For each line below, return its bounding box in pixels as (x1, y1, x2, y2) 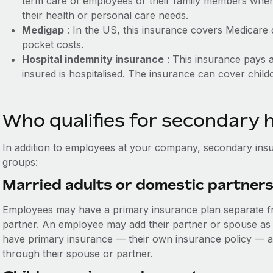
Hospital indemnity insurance (21, 53, 164, 65)
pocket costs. (21, 38, 83, 51)
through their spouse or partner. (2, 247, 156, 260)
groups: (2, 156, 38, 168)
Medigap (21, 24, 64, 36)
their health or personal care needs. (21, 9, 188, 21)
